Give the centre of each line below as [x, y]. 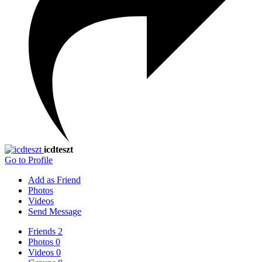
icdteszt [58, 149]
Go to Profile [29, 160]
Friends [43, 231]
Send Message [55, 211]
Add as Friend [54, 180]
